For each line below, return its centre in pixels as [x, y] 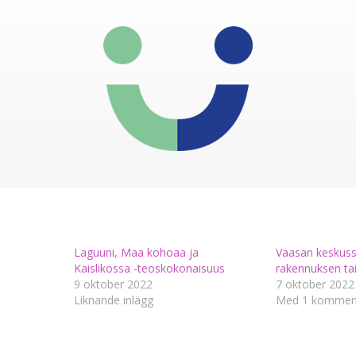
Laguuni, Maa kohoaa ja [137, 252]
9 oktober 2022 [114, 284]
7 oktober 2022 [315, 284]
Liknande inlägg [114, 300]
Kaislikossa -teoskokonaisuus [150, 268]
